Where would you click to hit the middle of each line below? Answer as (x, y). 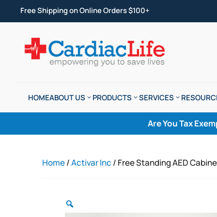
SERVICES (156, 98)
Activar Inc (92, 163)
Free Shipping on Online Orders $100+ (85, 10)
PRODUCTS (112, 98)
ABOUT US (67, 98)
